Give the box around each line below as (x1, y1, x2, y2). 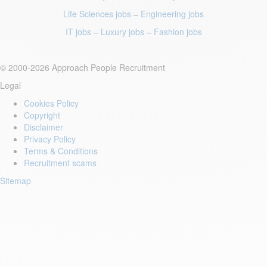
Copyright (24, 109, 60, 121)
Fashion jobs (153, 26, 202, 38)
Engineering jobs (141, 8, 204, 20)
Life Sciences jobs (63, 8, 131, 20)
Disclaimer (24, 121, 63, 133)
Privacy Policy (24, 133, 76, 145)
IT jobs (65, 26, 91, 38)
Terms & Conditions (24, 145, 98, 157)
